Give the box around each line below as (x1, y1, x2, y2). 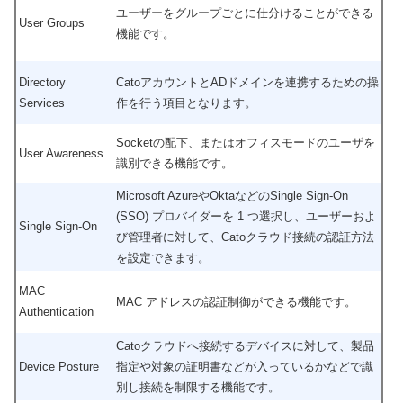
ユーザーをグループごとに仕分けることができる (116, 5, 373, 20)
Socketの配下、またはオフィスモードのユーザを (116, 135, 375, 149)
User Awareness (19, 146, 103, 160)
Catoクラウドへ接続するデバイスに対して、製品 (116, 338, 374, 353)
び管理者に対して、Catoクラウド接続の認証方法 (116, 229, 374, 244)
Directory (19, 75, 66, 89)
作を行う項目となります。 (116, 95, 256, 110)
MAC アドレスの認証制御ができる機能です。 (116, 294, 356, 309)
